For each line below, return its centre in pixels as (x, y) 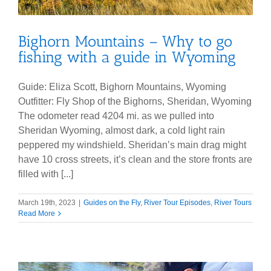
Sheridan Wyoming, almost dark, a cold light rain (122, 130)
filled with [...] (46, 174)
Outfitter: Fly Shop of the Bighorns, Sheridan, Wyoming (135, 101)
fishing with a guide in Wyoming (127, 57)
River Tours (233, 202)
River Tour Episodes (177, 202)
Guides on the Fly (112, 202)
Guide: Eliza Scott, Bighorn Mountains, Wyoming (122, 87)
